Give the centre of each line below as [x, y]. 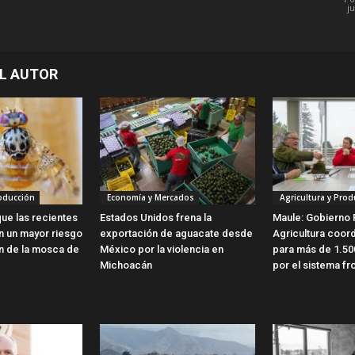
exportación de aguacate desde [176, 233]
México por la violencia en [162, 249]
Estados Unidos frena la [156, 217]
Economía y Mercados [149, 197]
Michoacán [126, 265]
